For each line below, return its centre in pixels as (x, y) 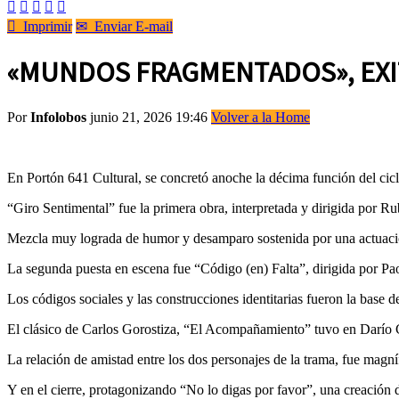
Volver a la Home (261, 117)
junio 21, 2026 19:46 (151, 117)
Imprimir (44, 26)
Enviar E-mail (130, 26)
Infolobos (58, 117)
